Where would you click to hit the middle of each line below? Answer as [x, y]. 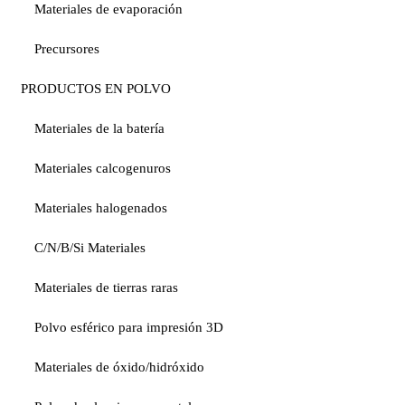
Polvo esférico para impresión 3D [129, 328]
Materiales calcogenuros [103, 169]
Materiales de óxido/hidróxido [119, 367]
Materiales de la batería [99, 129]
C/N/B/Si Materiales [90, 248]
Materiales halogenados [101, 208]
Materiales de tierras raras [106, 288]
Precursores [67, 49]
